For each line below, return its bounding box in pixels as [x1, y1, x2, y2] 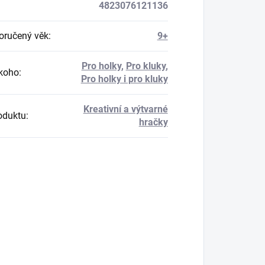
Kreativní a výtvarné [83, 104, 168, 115]
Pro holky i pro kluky [80, 73, 168, 85]
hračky [138, 117, 168, 128]
